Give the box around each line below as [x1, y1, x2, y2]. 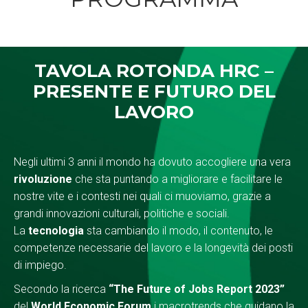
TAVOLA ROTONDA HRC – [34, 60, 274, 82]
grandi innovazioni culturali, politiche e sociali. [14, 207, 230, 221]
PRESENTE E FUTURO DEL [32, 80, 276, 103]
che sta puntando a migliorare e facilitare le [72, 173, 283, 186]
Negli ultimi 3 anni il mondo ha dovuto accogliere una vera [14, 155, 291, 169]
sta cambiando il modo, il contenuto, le [84, 224, 273, 238]
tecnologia [28, 224, 84, 238]
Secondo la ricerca [14, 283, 109, 296]
